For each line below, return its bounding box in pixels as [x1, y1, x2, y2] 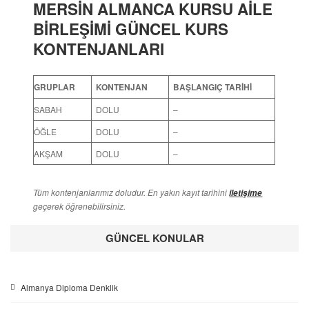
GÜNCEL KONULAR [105, 230, 204, 246]
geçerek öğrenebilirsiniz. [33, 199, 126, 212]
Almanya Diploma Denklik [21, 281, 118, 293]
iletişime [229, 186, 263, 199]
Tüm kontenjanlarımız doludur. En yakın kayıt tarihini [33, 186, 230, 198]
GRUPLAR [34, 80, 76, 93]
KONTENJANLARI [33, 38, 165, 60]
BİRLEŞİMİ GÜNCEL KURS [33, 18, 229, 40]
